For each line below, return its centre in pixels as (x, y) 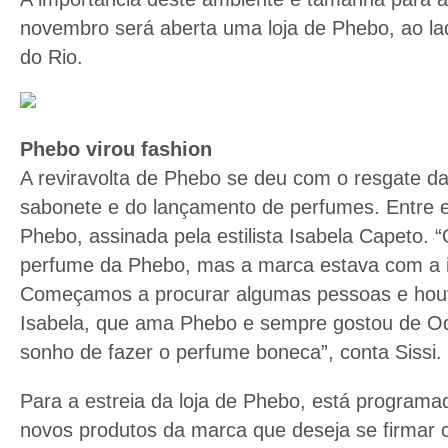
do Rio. (51, 57)
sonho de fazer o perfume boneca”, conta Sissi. (231, 352)
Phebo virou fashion (116, 149)
